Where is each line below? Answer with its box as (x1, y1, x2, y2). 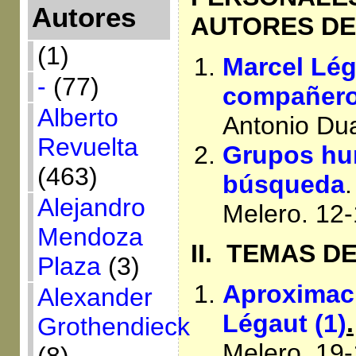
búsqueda (222, 169, 345, 199)
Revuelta (37, 133, 138, 161)
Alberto (37, 103, 118, 132)
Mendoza (37, 222, 143, 251)
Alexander (37, 283, 153, 311)
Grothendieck (37, 312, 190, 341)
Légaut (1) (222, 308, 346, 338)
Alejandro (37, 193, 145, 222)
